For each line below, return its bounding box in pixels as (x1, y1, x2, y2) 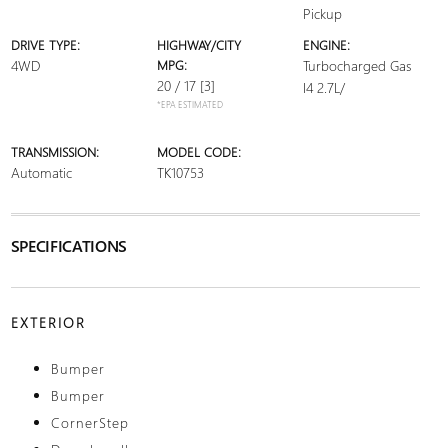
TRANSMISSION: (10, 143, 99, 160)
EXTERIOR (10, 313, 86, 332)
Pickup (303, 4, 343, 23)
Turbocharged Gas (303, 56, 412, 75)
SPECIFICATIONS (10, 235, 128, 256)
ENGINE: (303, 36, 351, 53)
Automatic (10, 163, 72, 182)
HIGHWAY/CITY (156, 36, 241, 53)
